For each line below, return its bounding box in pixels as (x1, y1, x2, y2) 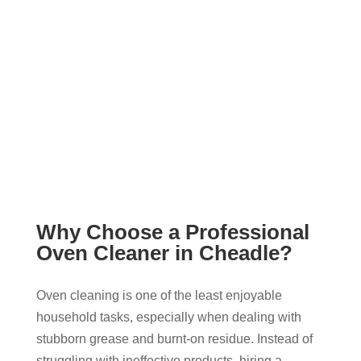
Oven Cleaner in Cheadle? (35, 241, 293, 266)
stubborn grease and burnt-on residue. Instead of (35, 332, 313, 346)
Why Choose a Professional (35, 220, 309, 245)
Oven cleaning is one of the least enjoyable (35, 288, 282, 303)
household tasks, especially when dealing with (35, 310, 301, 325)
